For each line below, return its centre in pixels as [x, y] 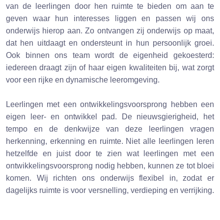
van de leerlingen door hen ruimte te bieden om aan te [110, 6]
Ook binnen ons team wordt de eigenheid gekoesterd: [110, 55]
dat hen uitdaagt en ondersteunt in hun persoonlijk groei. [110, 43]
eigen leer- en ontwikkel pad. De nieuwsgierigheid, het [110, 117]
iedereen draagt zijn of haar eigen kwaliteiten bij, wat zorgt [110, 68]
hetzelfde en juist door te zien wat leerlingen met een [110, 153]
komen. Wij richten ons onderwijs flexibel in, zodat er [110, 178]
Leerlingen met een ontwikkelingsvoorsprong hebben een [110, 104]
